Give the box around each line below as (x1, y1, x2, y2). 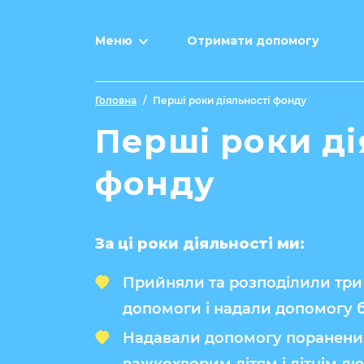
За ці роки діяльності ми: (95, 235, 305, 253)
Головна (95, 94, 136, 106)
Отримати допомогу (187, 33, 319, 48)
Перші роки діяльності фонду (153, 94, 306, 106)
